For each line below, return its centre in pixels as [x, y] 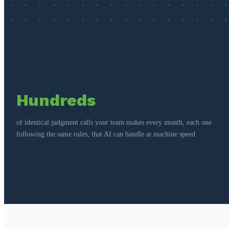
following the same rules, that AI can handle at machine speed [106, 134]
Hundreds [56, 100]
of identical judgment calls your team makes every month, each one [114, 122]
